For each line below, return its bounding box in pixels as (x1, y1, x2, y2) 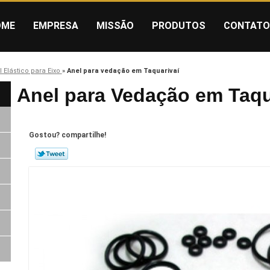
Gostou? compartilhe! (28, 131, 106, 140)
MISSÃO (96, 20, 134, 31)
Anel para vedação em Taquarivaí (66, 66, 179, 75)
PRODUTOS (152, 20, 206, 31)
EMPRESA (33, 20, 78, 31)
